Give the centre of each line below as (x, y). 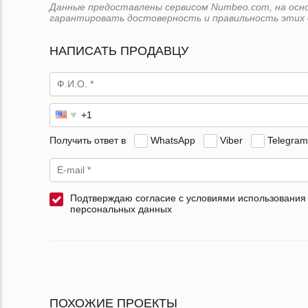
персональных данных (121, 209)
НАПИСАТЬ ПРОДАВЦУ (119, 51)
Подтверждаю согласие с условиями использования (188, 198)
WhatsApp (173, 140)
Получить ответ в (88, 140)
